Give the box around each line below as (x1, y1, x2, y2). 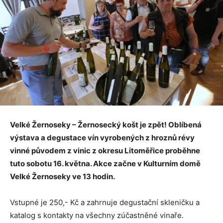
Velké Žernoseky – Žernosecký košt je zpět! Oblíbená (10, 120, 202, 130)
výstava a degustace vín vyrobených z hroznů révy (10, 133, 195, 143)
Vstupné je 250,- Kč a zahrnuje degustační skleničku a (10, 198, 200, 208)
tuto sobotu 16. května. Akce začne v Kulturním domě (10, 159, 201, 169)
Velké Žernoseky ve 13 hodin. (10, 172, 115, 182)
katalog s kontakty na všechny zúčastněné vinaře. (10, 211, 184, 221)
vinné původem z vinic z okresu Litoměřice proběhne (10, 146, 200, 156)
